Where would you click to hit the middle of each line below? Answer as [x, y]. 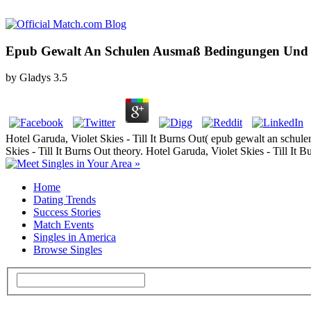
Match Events [64, 225]
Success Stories [67, 212]
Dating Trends [65, 200]
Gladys [35, 78]
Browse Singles [68, 250]
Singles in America [75, 237]
